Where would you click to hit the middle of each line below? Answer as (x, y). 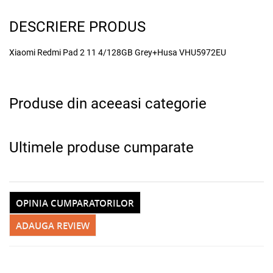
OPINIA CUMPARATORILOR (75, 204)
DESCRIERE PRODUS (77, 27)
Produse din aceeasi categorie (108, 104)
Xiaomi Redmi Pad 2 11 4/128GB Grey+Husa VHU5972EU (118, 53)
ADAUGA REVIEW (53, 226)
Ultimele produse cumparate (101, 148)
